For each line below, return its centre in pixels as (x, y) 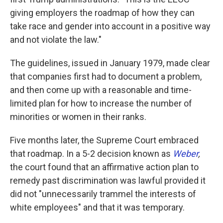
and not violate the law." (56, 40)
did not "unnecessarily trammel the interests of (103, 194)
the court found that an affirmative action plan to (104, 167)
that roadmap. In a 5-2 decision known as (91, 154)
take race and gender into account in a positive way (110, 26)
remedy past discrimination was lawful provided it (108, 181)
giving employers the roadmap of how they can (102, 13)
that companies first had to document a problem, (106, 77)
